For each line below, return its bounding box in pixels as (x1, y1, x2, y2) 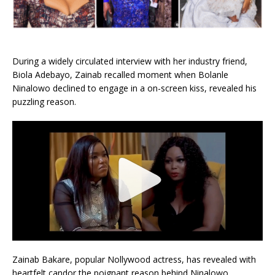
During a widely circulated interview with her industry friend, (12, 55, 247, 67)
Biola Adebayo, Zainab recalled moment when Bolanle (12, 68, 228, 80)
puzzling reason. (12, 95, 76, 107)
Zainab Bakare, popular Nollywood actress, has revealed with (12, 254, 256, 265)
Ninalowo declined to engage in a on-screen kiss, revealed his (12, 82, 257, 94)
